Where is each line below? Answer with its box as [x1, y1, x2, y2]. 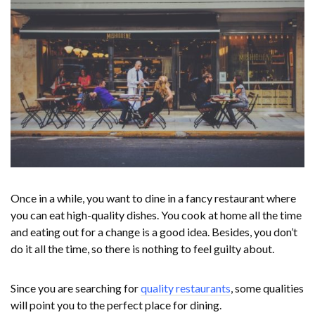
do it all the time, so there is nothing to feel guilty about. [11, 242, 274, 256]
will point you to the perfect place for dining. [11, 298, 221, 312]
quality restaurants [141, 281, 231, 295]
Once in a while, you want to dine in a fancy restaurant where [11, 191, 296, 205]
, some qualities [231, 281, 304, 295]
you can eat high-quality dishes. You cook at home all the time [11, 208, 302, 222]
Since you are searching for [11, 281, 141, 295]
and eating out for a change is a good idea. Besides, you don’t [11, 225, 297, 239]
